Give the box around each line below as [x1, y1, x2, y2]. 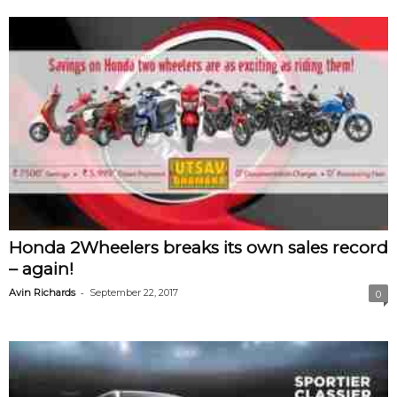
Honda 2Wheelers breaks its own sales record [9, 237, 388, 258]
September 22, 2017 [90, 285, 178, 299]
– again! [9, 258, 74, 279]
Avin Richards [9, 285, 75, 299]
